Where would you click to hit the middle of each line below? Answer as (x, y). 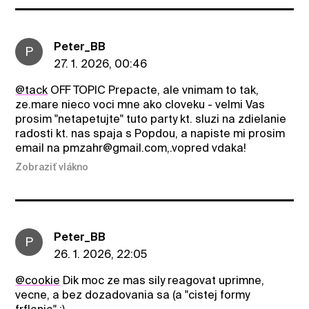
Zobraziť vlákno (52, 167)
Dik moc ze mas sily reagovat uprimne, (162, 280)
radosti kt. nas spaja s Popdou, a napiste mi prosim (150, 133)
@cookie (38, 280)
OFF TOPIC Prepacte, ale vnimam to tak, (153, 90)
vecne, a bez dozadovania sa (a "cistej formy (133, 295)
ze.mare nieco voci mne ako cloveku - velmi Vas (140, 104)
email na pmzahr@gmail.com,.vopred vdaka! (131, 148)
